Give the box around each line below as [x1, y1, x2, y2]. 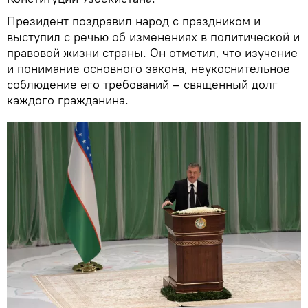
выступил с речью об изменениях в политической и [7, 28, 300, 45]
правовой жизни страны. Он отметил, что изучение [7, 44, 298, 60]
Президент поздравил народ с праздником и [7, 12, 261, 29]
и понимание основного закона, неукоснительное [7, 60, 290, 76]
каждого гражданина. [7, 91, 129, 108]
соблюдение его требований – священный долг [7, 76, 278, 92]
